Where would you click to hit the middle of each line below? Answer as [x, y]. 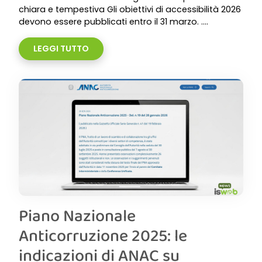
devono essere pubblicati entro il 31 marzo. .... [113, 22]
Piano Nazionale [77, 215]
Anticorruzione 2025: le [103, 235]
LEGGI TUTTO [61, 49]
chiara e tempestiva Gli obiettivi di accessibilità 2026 [130, 9]
